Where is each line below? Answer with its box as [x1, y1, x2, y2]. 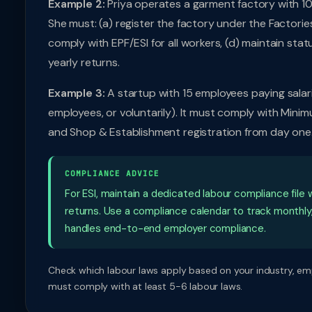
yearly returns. [48, 55, 120, 70]
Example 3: [48, 86, 105, 100]
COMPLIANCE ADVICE [65, 169, 159, 178]
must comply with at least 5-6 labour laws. [48, 280, 243, 292]
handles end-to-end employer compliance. [65, 221, 266, 235]
